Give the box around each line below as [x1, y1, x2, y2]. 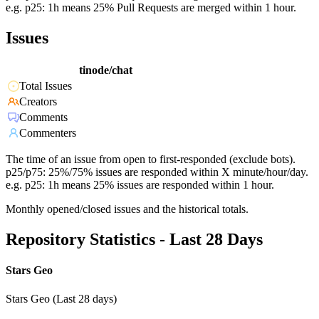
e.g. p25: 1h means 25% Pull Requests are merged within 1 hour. [6, 1, 296, 14]
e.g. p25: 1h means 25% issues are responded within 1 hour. [6, 179, 274, 192]
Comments [19, 111, 68, 124]
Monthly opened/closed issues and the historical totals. [6, 203, 249, 216]
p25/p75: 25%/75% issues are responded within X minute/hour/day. [6, 166, 308, 179]
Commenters [19, 127, 76, 140]
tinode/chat [79, 64, 132, 77]
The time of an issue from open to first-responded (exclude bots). [6, 153, 296, 166]
